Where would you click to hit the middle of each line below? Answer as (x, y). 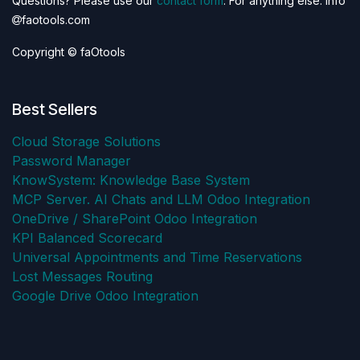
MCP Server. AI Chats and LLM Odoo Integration (161, 200)
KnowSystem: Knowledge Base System (131, 180)
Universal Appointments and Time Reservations (157, 258)
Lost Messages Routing (82, 277)
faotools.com (56, 20)
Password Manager (72, 161)
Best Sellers (55, 110)
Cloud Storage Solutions (86, 142)
